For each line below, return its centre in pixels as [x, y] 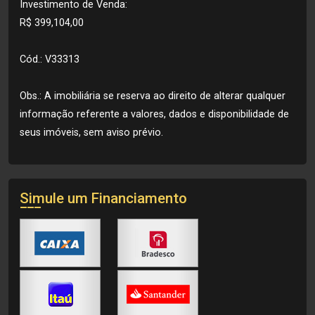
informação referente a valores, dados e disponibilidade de [154, 114]
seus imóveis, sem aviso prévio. [91, 133]
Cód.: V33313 [50, 59]
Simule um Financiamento [103, 198]
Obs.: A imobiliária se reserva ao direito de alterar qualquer [153, 96]
